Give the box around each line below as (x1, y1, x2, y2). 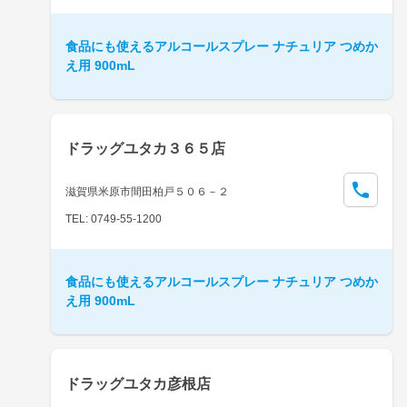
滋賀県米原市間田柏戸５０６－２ (65, 184, 229, 198)
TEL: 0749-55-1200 (65, 212, 162, 225)
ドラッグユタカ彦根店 (65, 375, 211, 392)
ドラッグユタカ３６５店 (65, 140, 225, 156)
